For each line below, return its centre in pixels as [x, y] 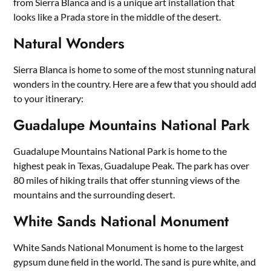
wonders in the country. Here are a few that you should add [135, 84]
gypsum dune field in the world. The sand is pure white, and [135, 262]
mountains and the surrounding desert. [94, 194]
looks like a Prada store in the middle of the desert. [117, 17]
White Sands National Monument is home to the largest [129, 247]
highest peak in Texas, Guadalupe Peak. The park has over [132, 165]
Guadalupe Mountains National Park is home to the [120, 151]
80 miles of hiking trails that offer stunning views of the [127, 180]
